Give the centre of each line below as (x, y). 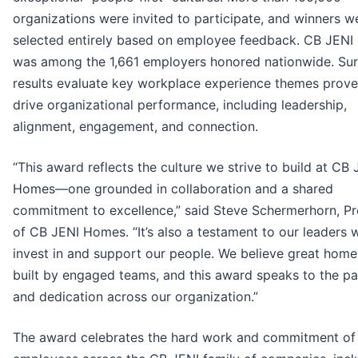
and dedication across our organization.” (135, 297)
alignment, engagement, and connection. (135, 127)
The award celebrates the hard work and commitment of (184, 338)
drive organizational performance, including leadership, (180, 105)
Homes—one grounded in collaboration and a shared (173, 189)
